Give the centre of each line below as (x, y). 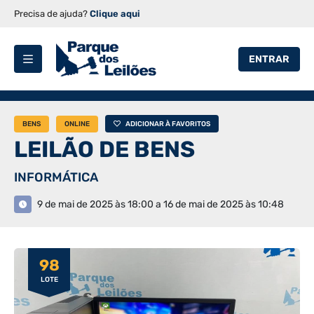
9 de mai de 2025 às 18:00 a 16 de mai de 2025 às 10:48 (161, 204)
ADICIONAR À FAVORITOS (168, 124)
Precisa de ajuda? (52, 14)
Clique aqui (115, 14)
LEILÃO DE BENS (104, 149)
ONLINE (77, 124)
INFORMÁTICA (56, 177)
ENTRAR (269, 59)
